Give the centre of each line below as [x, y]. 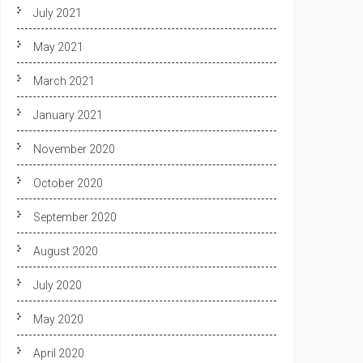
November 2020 [74, 149]
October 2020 [68, 183]
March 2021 [64, 81]
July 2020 [58, 285]
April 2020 [59, 353]
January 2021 [68, 115]
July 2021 [58, 13]
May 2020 [58, 319]
